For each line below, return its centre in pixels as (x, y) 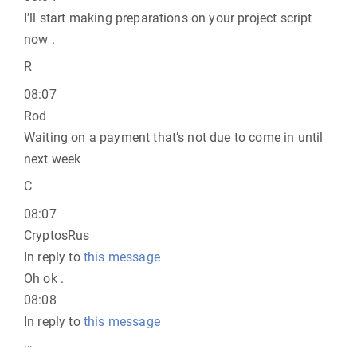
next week (53, 159)
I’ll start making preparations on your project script (168, 18)
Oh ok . (44, 279)
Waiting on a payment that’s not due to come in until (174, 137)
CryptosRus (57, 235)
